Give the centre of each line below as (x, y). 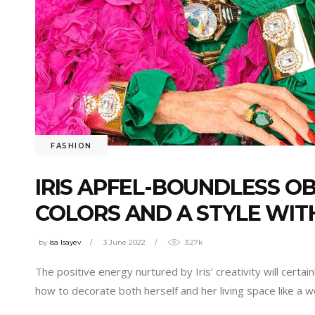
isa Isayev (65, 243)
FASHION (71, 146)
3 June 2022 (124, 243)
